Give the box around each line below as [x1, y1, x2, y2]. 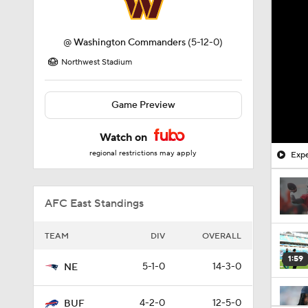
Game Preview [111, 99, 175, 111]
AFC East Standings [45, 197, 144, 210]
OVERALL [202, 231, 241, 241]
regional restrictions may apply [89, 148, 197, 158]
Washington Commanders [74, 36, 186, 49]
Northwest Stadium [61, 57, 132, 67]
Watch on [100, 131, 151, 144]
